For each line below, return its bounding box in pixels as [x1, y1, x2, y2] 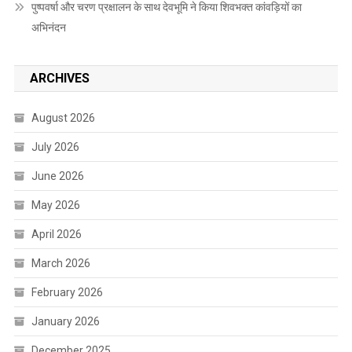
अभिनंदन [31, 20, 66, 34]
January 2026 [31, 314, 100, 328]
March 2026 [31, 256, 90, 269]
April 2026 [31, 227, 82, 240]
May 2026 [31, 198, 80, 211]
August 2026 [31, 111, 95, 124]
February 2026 [31, 285, 103, 299]
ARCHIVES [29, 70, 90, 86]
